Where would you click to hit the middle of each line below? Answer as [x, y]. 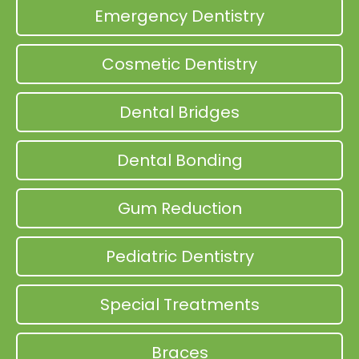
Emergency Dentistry [179, 16]
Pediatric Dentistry [179, 257]
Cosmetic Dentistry [179, 65]
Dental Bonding [179, 161]
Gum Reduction [179, 209]
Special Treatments [179, 305]
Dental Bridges [179, 113]
